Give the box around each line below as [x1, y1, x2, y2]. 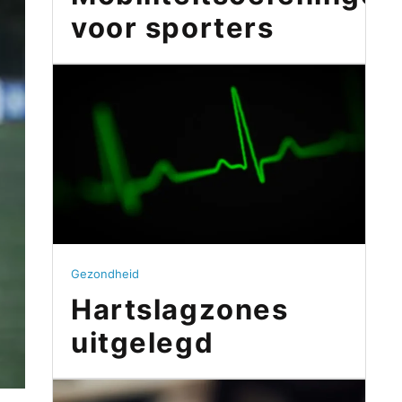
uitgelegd [71, 326, 214, 360]
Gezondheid [71, 267, 139, 281]
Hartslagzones [71, 293, 289, 327]
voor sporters [71, 11, 275, 45]
